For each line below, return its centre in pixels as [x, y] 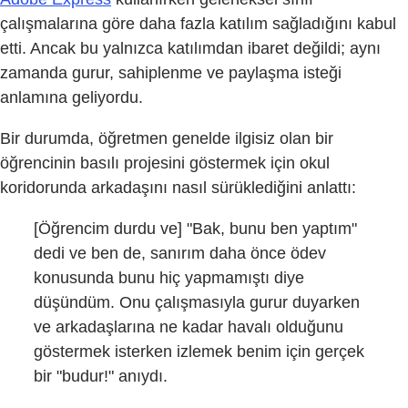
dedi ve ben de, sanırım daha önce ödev [180, 253]
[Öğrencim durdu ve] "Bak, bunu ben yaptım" [196, 228]
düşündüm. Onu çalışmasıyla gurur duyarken [197, 302]
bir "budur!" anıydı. [101, 376]
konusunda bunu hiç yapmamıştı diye [169, 277]
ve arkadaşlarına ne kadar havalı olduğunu [189, 326]
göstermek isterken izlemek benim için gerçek [199, 351]
